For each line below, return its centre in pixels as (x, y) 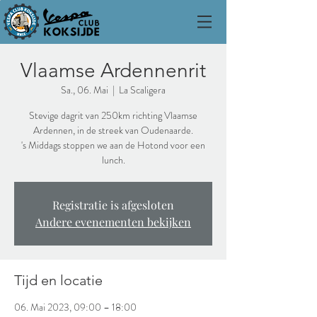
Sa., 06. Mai (85, 90)
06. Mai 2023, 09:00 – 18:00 (75, 307)
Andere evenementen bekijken (113, 222)
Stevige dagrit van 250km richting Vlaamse (113, 115)
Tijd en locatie (58, 280)
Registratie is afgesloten (113, 205)
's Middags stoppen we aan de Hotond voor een (113, 145)
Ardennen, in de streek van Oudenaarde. (113, 130)
